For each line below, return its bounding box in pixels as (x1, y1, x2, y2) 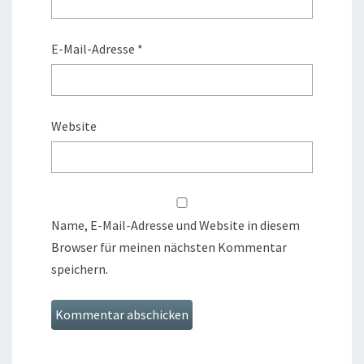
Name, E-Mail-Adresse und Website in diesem (51, 217, 300, 234)
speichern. (51, 261, 108, 278)
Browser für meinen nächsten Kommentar (51, 239, 287, 256)
